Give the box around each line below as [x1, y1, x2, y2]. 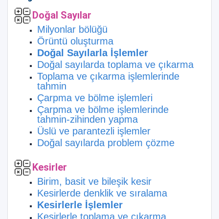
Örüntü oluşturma [37, 36, 113, 46]
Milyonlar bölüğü [37, 24, 108, 35]
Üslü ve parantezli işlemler [37, 126, 151, 136]
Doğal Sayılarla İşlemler [37, 47, 148, 58]
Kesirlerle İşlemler [37, 199, 123, 210]
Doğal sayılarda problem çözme [37, 137, 175, 148]
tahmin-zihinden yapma [37, 114, 138, 125]
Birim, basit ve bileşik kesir [37, 176, 152, 187]
